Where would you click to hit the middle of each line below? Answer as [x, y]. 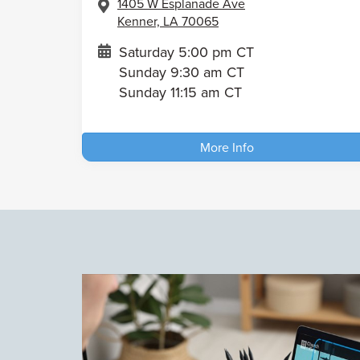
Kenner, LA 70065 [168, 20]
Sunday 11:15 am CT [180, 92]
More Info [227, 147]
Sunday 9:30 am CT [182, 72]
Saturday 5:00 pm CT [186, 51]
